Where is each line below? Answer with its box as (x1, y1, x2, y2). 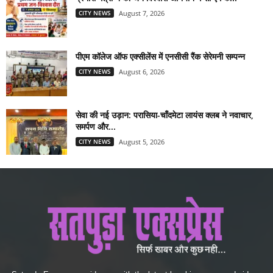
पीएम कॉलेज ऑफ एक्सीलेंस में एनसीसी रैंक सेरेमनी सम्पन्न (76, 51, 245, 63)
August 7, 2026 (119, 9, 165, 18)
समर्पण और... (76, 121, 116, 133)
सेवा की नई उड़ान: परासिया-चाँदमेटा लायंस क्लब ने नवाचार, (76, 109, 253, 121)
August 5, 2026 (119, 137, 165, 147)
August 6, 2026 (119, 67, 165, 77)
